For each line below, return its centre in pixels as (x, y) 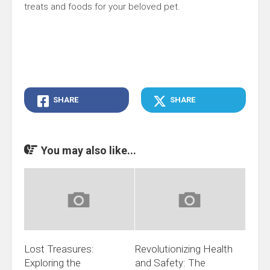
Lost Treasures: (59, 249)
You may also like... (89, 150)
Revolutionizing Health (184, 249)
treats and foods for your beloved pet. (102, 7)
